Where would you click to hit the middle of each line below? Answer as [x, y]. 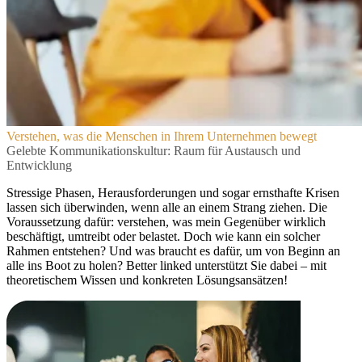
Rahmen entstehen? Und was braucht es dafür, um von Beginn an [173, 251]
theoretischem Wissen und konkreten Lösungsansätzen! [147, 280]
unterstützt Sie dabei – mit [259, 265]
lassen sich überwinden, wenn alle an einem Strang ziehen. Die [167, 207]
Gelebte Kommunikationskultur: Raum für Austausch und [154, 151]
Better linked [159, 265]
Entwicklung [39, 165]
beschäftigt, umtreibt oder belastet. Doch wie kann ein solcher [163, 236]
